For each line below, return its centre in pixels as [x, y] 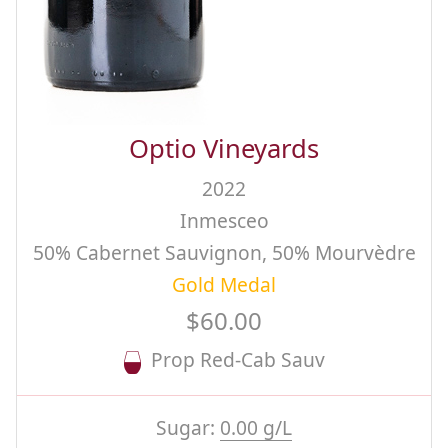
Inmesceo [224, 221]
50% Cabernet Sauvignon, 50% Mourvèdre [224, 253]
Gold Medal [224, 285]
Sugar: [188, 428]
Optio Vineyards [224, 149]
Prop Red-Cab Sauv [232, 360]
